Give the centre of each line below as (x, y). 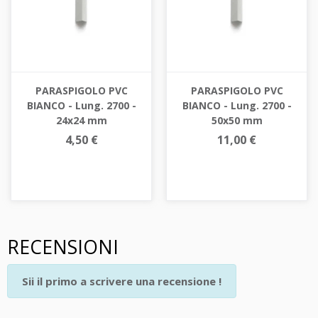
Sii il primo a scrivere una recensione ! (122, 281)
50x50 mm (237, 120)
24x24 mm (81, 120)
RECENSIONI (63, 247)
